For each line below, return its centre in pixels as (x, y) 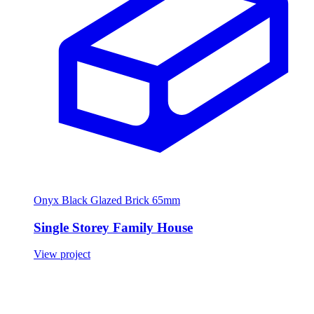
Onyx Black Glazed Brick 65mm (107, 200)
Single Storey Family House (113, 227)
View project (62, 254)
